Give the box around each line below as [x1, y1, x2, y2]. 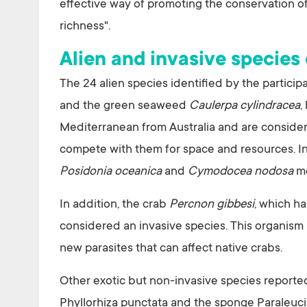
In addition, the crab [60, 198, 169, 212]
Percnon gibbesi [169, 198, 254, 212]
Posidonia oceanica [60, 165, 162, 180]
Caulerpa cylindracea [186, 99, 300, 114]
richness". [60, 20, 110, 34]
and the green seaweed [60, 99, 186, 114]
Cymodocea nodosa [188, 165, 293, 180]
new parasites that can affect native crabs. [60, 242, 282, 256]
